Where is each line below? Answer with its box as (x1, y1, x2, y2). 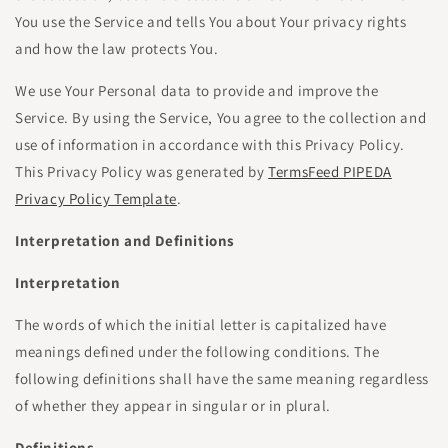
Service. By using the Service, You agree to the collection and (15, 108, 427, 127)
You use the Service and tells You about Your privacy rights (15, 12, 407, 31)
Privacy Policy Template (15, 189, 177, 208)
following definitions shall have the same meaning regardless (15, 369, 430, 388)
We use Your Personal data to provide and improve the (15, 81, 379, 100)
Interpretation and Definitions (15, 231, 235, 250)
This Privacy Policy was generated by (15, 162, 269, 181)
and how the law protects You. (15, 39, 219, 58)
